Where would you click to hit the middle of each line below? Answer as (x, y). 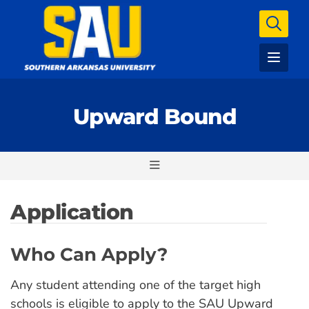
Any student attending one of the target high (136, 285)
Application (72, 212)
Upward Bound (154, 117)
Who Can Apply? (89, 255)
